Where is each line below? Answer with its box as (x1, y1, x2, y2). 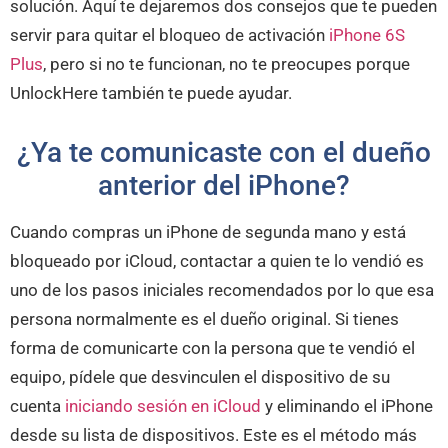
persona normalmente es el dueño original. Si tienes (10, 308, 399, 329)
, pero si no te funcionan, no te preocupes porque (43, 53, 410, 74)
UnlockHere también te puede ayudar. (10, 82, 292, 103)
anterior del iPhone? (98, 168, 350, 202)
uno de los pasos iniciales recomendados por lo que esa (10, 279, 434, 300)
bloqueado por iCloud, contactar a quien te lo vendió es (10, 250, 424, 271)
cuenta (10, 395, 61, 416)
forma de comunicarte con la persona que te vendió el (10, 337, 415, 358)
